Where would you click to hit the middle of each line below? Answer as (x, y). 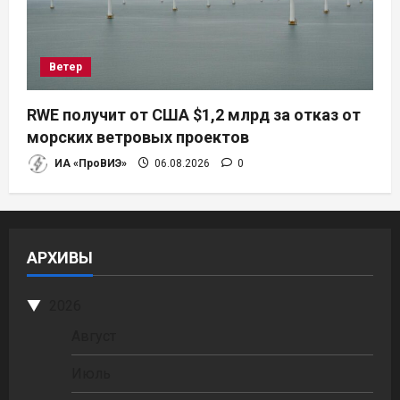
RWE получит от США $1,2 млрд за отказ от (194, 115)
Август (94, 337)
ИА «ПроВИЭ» (89, 163)
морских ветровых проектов (138, 137)
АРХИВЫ (60, 258)
